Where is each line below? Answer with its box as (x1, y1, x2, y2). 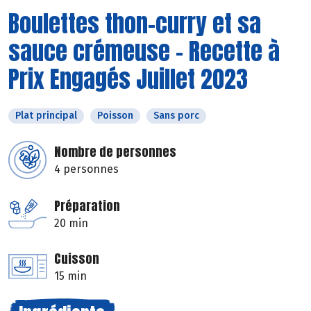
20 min (54, 216, 88, 230)
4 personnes (54, 162, 119, 176)
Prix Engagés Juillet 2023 (8, 60, 248, 96)
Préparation (54, 196, 120, 215)
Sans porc (153, 109, 199, 121)
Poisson (97, 109, 133, 121)
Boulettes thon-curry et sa (8, 5, 261, 41)
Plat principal (15, 109, 77, 121)
